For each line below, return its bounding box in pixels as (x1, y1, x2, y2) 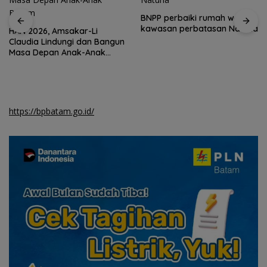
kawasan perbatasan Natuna (141, 23, 258, 34)
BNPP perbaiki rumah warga (141, 12, 254, 23)
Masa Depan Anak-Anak (9, 46, 105, 58)
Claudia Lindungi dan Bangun (9, 36, 125, 47)
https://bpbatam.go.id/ (9, 105, 94, 117)
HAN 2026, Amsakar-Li (9, 25, 98, 36)
